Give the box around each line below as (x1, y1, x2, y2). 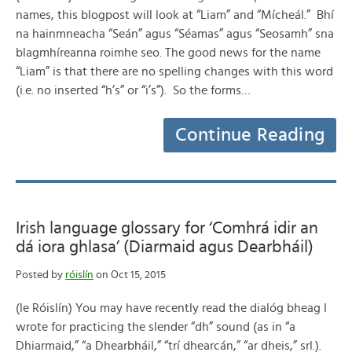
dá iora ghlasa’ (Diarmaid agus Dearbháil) (16, 238, 313, 255)
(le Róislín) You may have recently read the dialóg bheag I (16, 302, 327, 314)
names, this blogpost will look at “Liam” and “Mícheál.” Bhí (16, 9, 334, 21)
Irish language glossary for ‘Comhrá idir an (16, 219, 318, 236)
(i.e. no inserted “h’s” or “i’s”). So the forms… (16, 84, 251, 97)
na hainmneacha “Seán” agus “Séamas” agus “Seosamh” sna (16, 27, 334, 40)
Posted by (16, 269, 65, 280)
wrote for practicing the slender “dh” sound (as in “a (16, 321, 295, 333)
